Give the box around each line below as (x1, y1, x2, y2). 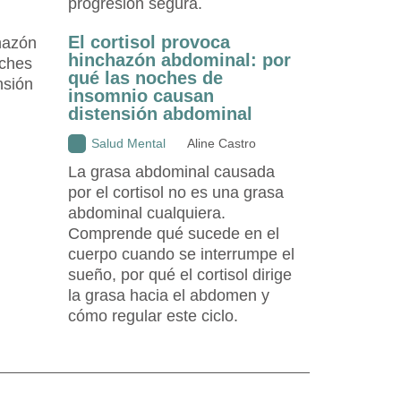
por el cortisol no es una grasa (68, 183, 284, 201)
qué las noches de (68, 67, 223, 88)
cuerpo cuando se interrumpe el (68, 244, 294, 263)
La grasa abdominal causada (68, 162, 275, 181)
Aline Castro (187, 135, 256, 150)
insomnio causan (68, 85, 214, 106)
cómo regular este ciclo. (68, 306, 238, 325)
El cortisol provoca (68, 31, 230, 52)
